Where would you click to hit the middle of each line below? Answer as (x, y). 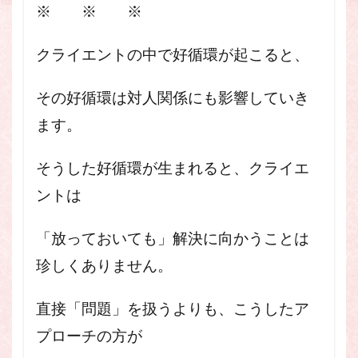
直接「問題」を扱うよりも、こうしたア (173, 309)
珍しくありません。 (104, 266)
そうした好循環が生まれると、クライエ (173, 168)
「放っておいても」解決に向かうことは (173, 239)
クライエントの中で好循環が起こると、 (173, 55)
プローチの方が (89, 336)
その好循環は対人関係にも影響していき (173, 98)
